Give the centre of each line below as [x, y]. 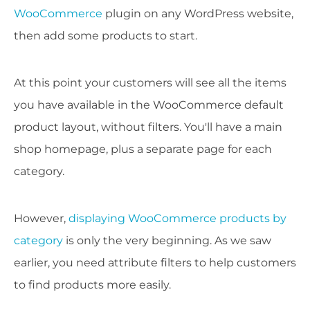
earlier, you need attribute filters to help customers [155, 263]
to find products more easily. [92, 285]
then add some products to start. [106, 36]
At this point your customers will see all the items [150, 83]
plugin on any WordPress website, [198, 14]
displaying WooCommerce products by [177, 219]
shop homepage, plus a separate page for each [143, 149]
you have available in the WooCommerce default [149, 105]
